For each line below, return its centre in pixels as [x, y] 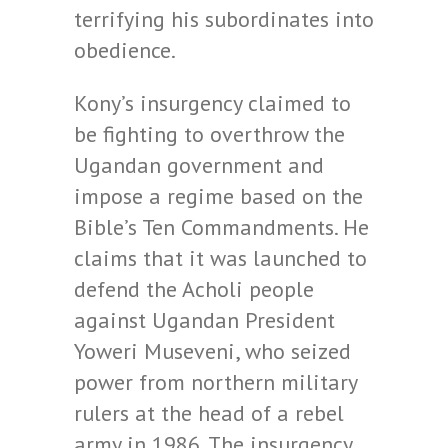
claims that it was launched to [220, 258]
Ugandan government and [199, 165]
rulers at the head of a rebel [209, 413]
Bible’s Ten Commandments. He [221, 227]
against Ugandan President [204, 320]
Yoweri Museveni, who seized [212, 351]
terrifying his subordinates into [224, 19]
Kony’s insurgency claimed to [212, 103]
